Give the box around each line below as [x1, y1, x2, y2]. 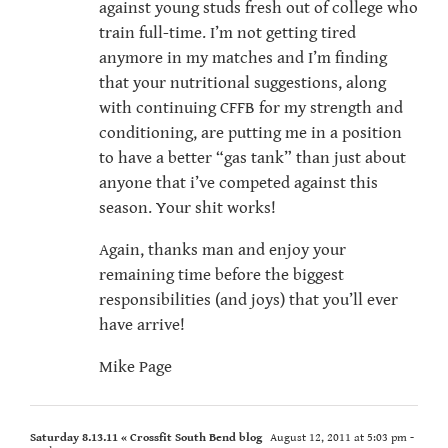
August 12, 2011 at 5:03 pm [267, 431, 407, 445]
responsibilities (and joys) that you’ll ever [99, 290, 398, 311]
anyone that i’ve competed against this [99, 173, 378, 194]
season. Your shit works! [99, 198, 276, 219]
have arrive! [99, 315, 185, 336]
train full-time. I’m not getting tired [99, 23, 356, 44]
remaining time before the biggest [99, 265, 344, 286]
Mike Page [99, 357, 172, 378]
